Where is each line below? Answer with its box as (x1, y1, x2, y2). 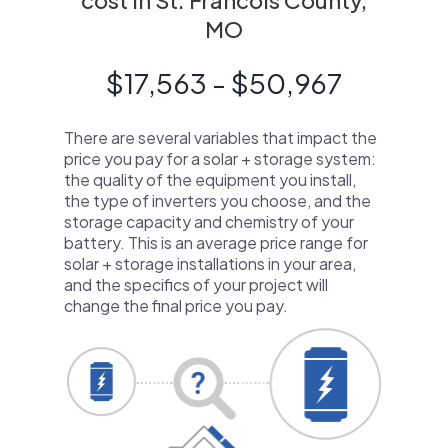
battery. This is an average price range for (64, 232, 368, 253)
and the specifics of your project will (64, 274, 328, 295)
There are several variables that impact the (64, 127, 377, 148)
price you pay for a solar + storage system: (64, 148, 376, 169)
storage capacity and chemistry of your (64, 211, 354, 232)
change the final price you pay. (64, 295, 288, 316)
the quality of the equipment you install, (64, 169, 356, 190)
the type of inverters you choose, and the (64, 190, 371, 211)
